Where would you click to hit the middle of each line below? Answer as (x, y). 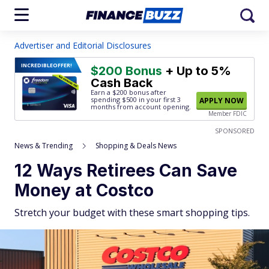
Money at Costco (84, 190)
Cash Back (122, 83)
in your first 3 (159, 99)
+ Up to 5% (197, 71)
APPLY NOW (222, 101)
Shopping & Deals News (136, 146)
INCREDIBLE (37, 65)
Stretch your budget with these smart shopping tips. (132, 213)
